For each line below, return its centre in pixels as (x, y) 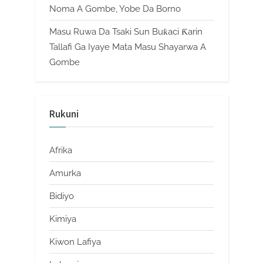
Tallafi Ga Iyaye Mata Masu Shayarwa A (128, 47)
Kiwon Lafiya (75, 242)
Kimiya (63, 219)
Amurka (65, 173)
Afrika (61, 150)
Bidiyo (62, 196)
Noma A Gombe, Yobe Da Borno (115, 9)
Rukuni (64, 114)
